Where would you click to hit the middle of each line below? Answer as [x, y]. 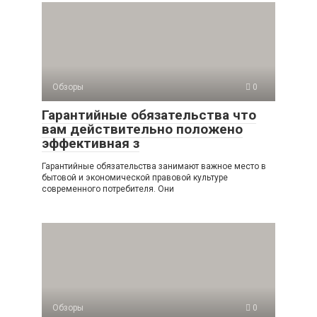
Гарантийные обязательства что [149, 115]
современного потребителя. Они [108, 189]
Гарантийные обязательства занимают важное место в [154, 166]
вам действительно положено [142, 129]
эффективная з [91, 143]
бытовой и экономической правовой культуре [135, 178]
